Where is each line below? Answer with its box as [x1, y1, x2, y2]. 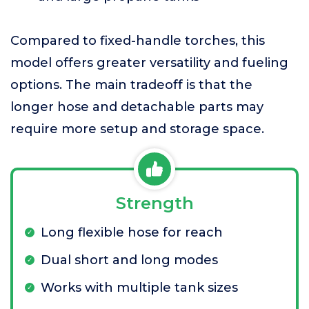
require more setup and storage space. [10, 121, 264, 137]
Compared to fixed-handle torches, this [10, 33, 265, 48]
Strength [115, 193, 194, 213]
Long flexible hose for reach [41, 225, 223, 240]
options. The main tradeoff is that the [10, 77, 252, 92]
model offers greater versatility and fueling [10, 55, 288, 70]
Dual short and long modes [41, 252, 218, 268]
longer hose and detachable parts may [10, 99, 263, 114]
